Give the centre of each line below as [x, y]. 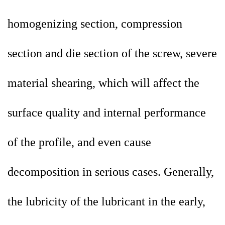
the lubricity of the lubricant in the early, [106, 202]
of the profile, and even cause [79, 142]
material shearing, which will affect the [103, 83]
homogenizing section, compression [95, 24]
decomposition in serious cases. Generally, [111, 172]
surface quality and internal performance [107, 113]
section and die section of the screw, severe [112, 53]
